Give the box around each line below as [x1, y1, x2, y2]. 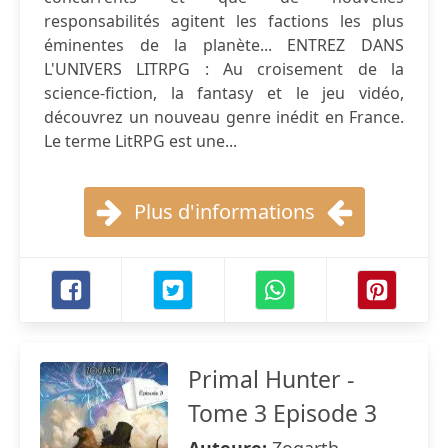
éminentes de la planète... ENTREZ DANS [44, 34, 404, 56]
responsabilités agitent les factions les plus [44, 10, 404, 32]
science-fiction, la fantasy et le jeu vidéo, [44, 82, 404, 104]
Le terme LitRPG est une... [44, 130, 237, 152]
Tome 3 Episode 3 [188, 397, 377, 429]
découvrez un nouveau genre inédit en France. [44, 106, 404, 128]
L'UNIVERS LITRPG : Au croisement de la [44, 58, 404, 80]
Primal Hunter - [188, 363, 354, 395]
